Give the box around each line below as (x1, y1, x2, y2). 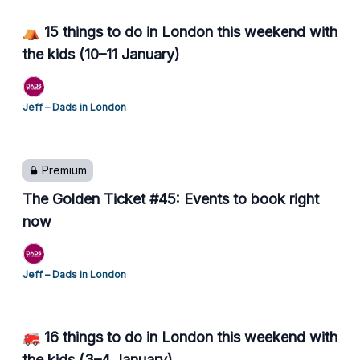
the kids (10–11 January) (22, 46, 180, 63)
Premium (42, 163, 87, 177)
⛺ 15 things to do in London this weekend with (22, 23, 337, 40)
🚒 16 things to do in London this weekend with (22, 329, 337, 346)
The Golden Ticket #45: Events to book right (22, 190, 319, 207)
